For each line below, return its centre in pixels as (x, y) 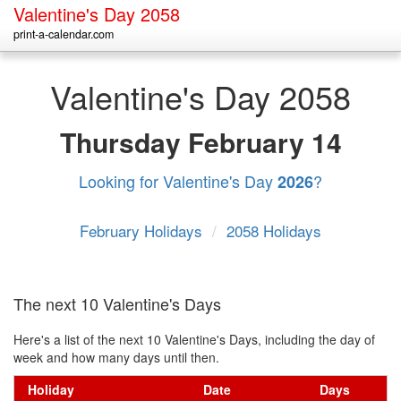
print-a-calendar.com (64, 34)
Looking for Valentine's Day (178, 181)
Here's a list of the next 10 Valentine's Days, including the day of (194, 339)
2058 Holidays (274, 230)
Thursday (124, 142)
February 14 (264, 142)
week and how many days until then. (116, 357)
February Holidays (143, 230)
